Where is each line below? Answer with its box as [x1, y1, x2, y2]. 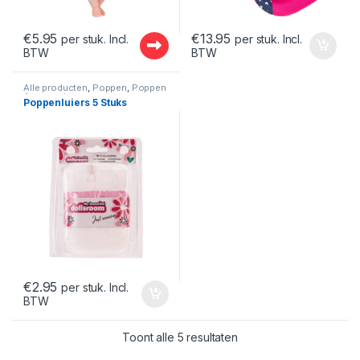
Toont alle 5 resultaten [122, 330, 238, 345]
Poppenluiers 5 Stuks [23, 96, 128, 109]
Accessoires [23, 91, 80, 103]
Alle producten [23, 82, 88, 94]
